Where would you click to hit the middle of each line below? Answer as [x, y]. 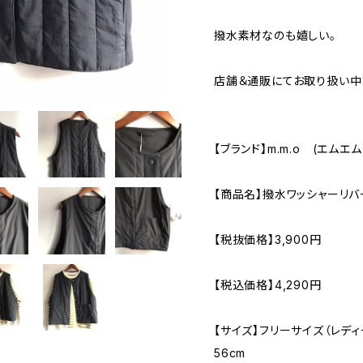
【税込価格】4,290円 [268, 285]
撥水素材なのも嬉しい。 [275, 35]
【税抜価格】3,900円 [268, 239]
